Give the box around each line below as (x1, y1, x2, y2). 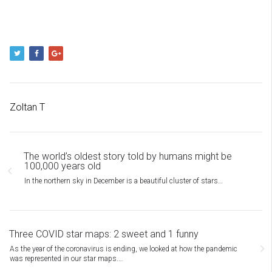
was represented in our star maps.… (10, 254, 123, 263)
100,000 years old (24, 160, 101, 172)
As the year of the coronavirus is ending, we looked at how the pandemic (10, 245, 237, 253)
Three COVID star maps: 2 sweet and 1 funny (9, 228, 199, 240)
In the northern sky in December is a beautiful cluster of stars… (24, 177, 223, 185)
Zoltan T (10, 101, 45, 113)
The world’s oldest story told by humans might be (24, 151, 232, 162)
